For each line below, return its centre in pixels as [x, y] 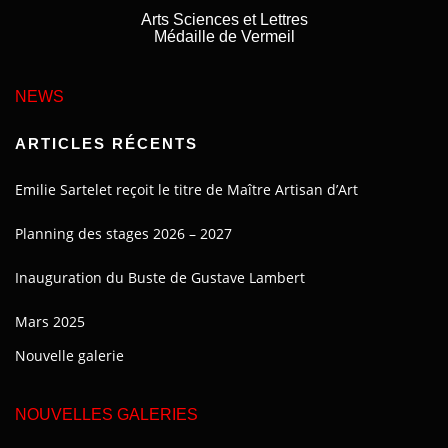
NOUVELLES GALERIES [106, 415]
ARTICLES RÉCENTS [106, 144]
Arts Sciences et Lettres [224, 20]
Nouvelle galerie [69, 356]
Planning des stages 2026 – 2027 [123, 234]
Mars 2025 [50, 322]
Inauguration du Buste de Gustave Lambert [160, 278]
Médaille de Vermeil [224, 37]
